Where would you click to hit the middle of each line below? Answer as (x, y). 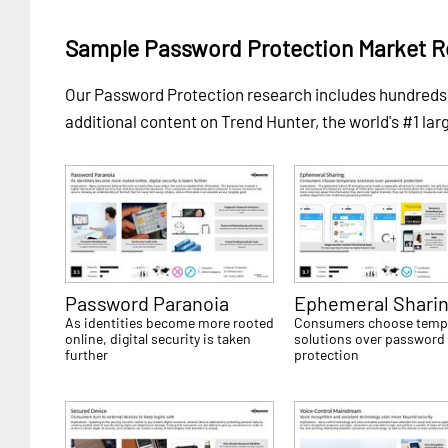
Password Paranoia (147, 303)
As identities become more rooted (169, 323)
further (86, 355)
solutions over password (370, 339)
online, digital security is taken (158, 339)
